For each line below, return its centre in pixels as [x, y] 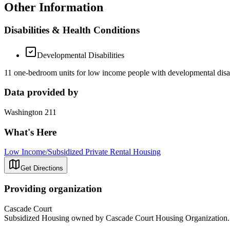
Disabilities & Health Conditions [72, 30]
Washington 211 [30, 112]
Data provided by [41, 92]
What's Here [30, 132]
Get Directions [42, 168]
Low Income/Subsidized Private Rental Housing [82, 152]
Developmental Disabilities [81, 55]
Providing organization [53, 189]
